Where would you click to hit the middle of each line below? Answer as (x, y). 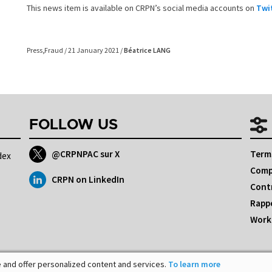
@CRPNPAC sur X (86, 154)
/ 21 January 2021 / (94, 50)
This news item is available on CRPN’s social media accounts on (141, 8)
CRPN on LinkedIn (88, 180)
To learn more (194, 264)
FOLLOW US (73, 125)
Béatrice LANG (147, 50)
